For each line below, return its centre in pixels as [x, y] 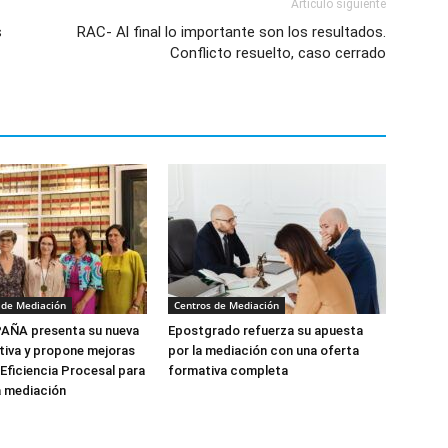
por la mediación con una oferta [263, 350]
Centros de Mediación [226, 305]
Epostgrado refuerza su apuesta [265, 330]
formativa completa [228, 370]
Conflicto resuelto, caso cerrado [278, 53]
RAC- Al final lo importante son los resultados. [231, 32]
